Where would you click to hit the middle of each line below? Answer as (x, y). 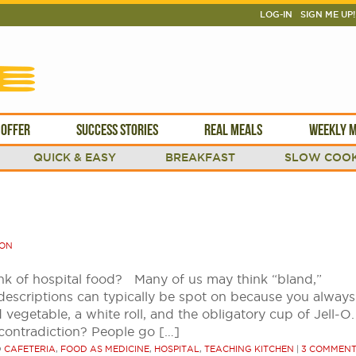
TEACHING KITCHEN (249, 349)
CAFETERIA (30, 349)
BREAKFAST (200, 157)
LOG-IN (276, 14)
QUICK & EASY (75, 157)
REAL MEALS (234, 130)
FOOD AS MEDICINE (105, 349)
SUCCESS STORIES (117, 130)
